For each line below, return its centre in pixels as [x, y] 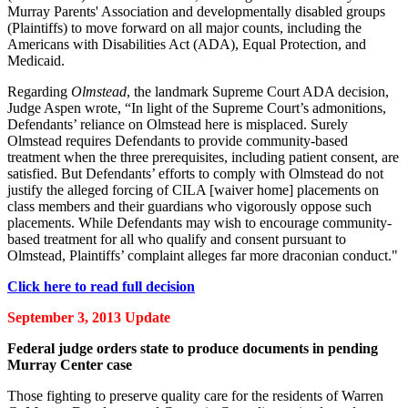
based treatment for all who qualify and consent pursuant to [177, 239]
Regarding [39, 91]
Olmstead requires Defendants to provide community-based [178, 140]
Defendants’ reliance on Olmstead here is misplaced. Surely [178, 124]
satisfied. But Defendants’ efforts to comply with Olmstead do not [195, 173]
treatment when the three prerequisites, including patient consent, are [203, 157]
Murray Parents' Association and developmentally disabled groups [196, 11]
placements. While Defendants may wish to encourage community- [199, 222]
